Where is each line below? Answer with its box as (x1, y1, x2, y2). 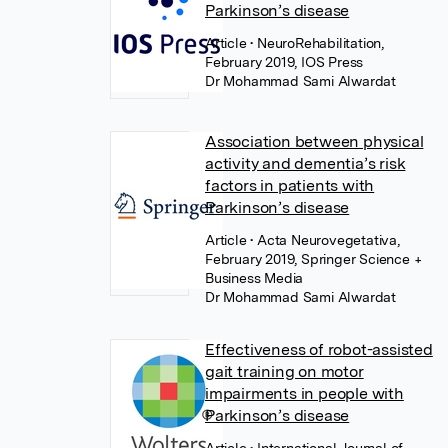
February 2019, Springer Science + (205, 251, 422, 267)
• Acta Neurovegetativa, (250, 232, 400, 248)
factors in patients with (205, 176, 375, 195)
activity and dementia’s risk (205, 154, 406, 173)
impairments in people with (205, 384, 404, 403)
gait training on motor (205, 362, 364, 381)
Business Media (205, 270, 304, 286)
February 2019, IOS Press (205, 54, 364, 70)
